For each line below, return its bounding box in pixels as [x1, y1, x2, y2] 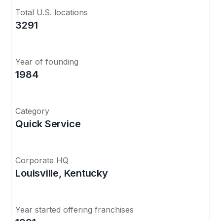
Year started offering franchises [15, 204, 134, 215]
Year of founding [15, 56, 79, 67]
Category [15, 106, 50, 116]
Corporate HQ [15, 155, 69, 165]
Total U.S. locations [15, 7, 88, 17]
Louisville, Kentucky [15, 167, 108, 179]
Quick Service [15, 117, 81, 130]
